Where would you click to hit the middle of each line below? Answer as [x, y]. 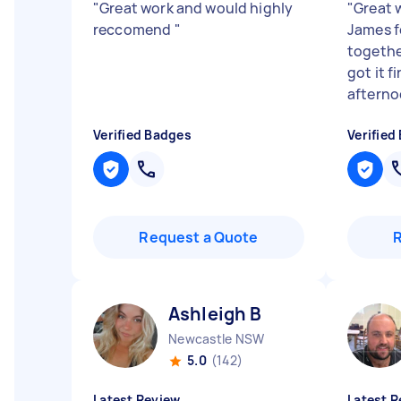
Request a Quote [199, 237]
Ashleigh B [215, 314]
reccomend [134, 30]
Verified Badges [142, 135]
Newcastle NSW [217, 339]
